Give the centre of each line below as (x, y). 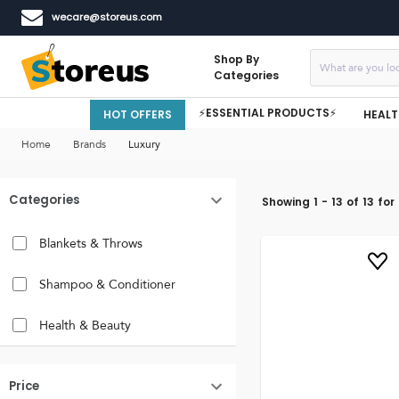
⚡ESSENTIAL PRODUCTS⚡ (268, 113)
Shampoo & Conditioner (107, 284)
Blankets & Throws (91, 243)
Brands (90, 144)
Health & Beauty (85, 325)
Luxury (144, 144)
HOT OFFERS (138, 114)
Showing (285, 201)
